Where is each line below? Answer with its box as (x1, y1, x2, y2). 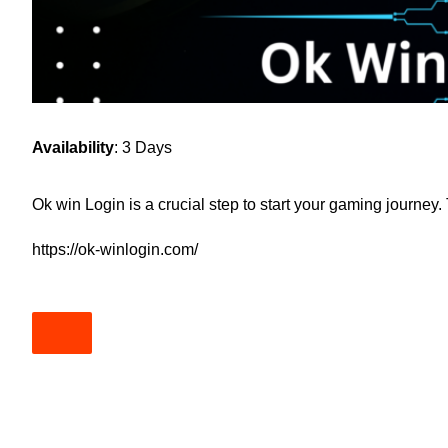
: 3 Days (114, 138, 172, 156)
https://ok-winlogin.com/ (32, 240, 198, 258)
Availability (32, 138, 114, 156)
